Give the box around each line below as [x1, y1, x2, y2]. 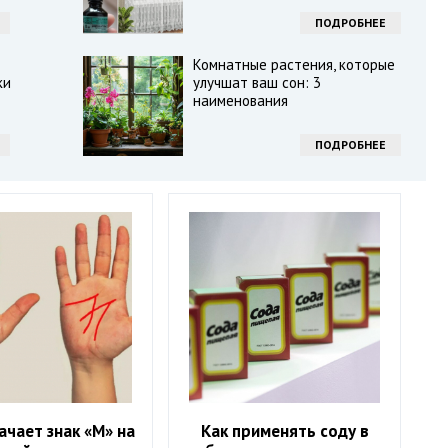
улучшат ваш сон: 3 [192, 73, 321, 92]
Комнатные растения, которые [192, 55, 395, 74]
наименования [192, 91, 288, 110]
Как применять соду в [200, 420, 369, 443]
